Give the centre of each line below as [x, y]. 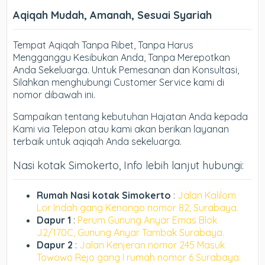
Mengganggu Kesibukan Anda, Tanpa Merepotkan [122, 57]
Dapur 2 [55, 245]
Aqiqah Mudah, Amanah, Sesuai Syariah [113, 15]
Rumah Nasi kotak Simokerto [104, 195]
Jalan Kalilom [207, 195]
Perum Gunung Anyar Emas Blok [148, 220]
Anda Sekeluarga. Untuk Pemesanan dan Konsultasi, [126, 70]
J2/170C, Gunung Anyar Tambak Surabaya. [131, 232]
